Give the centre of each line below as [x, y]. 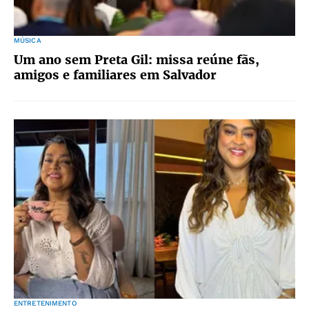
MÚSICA [28, 40]
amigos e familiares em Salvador [115, 75]
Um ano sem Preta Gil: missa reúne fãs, [137, 60]
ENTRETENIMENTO [45, 303]
